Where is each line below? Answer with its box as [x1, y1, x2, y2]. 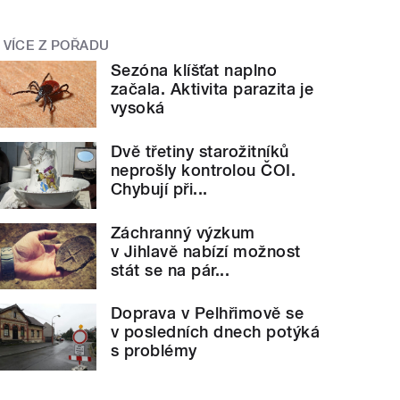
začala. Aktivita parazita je [111, 79, 314, 99]
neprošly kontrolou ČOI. [111, 161, 296, 180]
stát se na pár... [111, 260, 230, 279]
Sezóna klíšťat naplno [111, 61, 278, 80]
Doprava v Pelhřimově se [111, 304, 304, 323]
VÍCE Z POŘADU [3, 37, 110, 54]
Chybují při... [111, 179, 208, 199]
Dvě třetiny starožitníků [111, 142, 289, 162]
